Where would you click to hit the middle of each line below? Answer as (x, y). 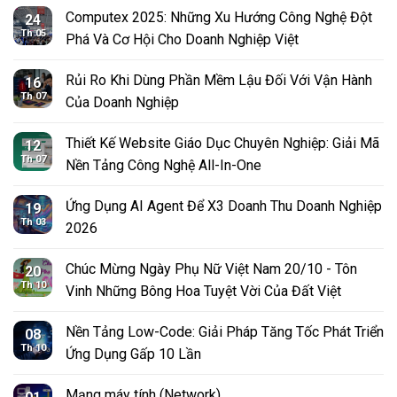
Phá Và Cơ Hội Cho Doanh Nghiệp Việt (182, 39)
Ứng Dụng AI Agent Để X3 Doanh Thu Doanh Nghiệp (224, 206)
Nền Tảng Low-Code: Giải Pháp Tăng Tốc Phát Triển (225, 331)
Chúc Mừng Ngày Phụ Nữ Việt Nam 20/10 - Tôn (211, 269)
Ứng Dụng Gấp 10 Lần (133, 354)
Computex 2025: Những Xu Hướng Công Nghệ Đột (219, 17)
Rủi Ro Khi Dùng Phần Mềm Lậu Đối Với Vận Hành (219, 80)
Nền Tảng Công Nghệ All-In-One (163, 165)
